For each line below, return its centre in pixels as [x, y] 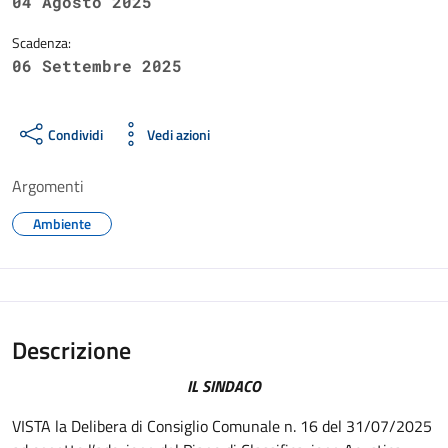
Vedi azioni [178, 134]
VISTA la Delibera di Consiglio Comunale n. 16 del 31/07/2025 [222, 426]
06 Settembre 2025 [97, 65]
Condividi [75, 134]
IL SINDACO [224, 386]
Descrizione [71, 350]
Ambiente [62, 223]
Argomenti [48, 186]
